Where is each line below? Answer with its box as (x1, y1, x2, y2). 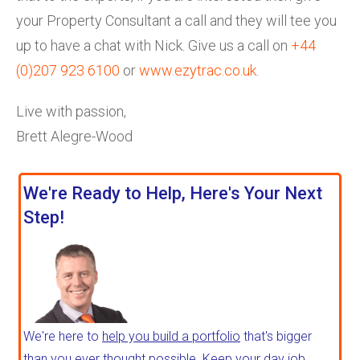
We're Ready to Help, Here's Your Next (23, 182, 322, 203)
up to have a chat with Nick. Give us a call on (16, 36, 291, 54)
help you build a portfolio (102, 329, 240, 345)
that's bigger (240, 329, 312, 345)
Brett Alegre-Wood (16, 127, 133, 145)
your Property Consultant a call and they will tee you (16, 11, 337, 29)
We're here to (23, 329, 102, 345)
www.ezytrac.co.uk (139, 61, 256, 79)
